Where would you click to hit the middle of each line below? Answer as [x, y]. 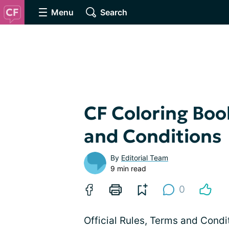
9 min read [128, 168]
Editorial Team [145, 158]
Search [114, 12]
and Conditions [153, 136]
